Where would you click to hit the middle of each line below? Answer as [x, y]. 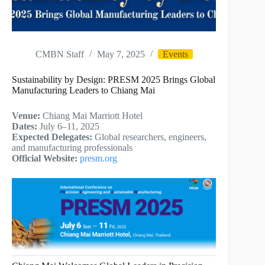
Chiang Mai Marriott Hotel [91, 116]
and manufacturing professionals [72, 148]
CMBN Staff [60, 54]
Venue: [26, 116]
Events [175, 54]
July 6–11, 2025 [68, 127]
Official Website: [45, 159]
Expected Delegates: [52, 137]
